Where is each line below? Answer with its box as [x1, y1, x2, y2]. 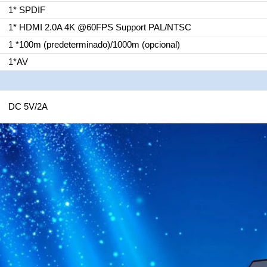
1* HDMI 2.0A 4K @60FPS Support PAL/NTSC [8, 22, 191, 32]
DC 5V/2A [8, 101, 48, 111]
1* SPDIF [8, 5, 45, 15]
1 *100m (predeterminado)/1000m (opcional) [8, 39, 180, 49]
